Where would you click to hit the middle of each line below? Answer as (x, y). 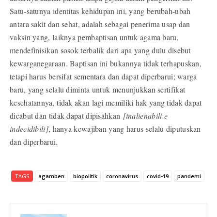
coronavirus (122, 176)
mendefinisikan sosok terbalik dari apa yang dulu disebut (100, 50)
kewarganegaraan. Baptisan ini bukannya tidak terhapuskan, (106, 63)
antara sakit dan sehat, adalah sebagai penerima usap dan (100, 24)
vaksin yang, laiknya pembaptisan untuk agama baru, (94, 37)
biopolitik (85, 176)
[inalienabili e (145, 116)
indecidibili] (29, 129)
